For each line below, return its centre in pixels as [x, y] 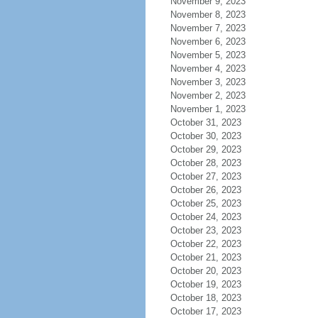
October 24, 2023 [205, 217]
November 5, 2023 [208, 55]
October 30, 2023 [205, 136]
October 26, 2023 [205, 190]
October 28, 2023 [205, 163]
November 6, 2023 [208, 42]
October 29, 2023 [205, 149]
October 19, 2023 [205, 284]
